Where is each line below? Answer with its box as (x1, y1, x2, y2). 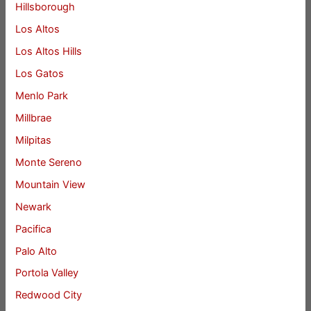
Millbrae (15, 111, 52, 124)
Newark (15, 200, 52, 213)
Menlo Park (15, 89, 69, 102)
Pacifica (15, 222, 52, 235)
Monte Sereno (15, 155, 83, 169)
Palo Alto (15, 244, 58, 258)
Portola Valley (15, 267, 79, 280)
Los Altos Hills (15, 45, 83, 58)
